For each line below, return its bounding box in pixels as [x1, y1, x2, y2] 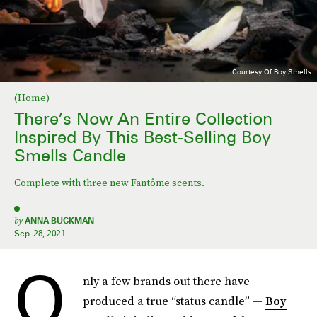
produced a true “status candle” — [83, 293, 265, 309]
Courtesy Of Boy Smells [231, 67, 311, 76]
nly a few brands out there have [83, 273, 250, 289]
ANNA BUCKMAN [25, 215, 94, 226]
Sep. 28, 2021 [14, 228, 66, 238]
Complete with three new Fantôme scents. [14, 175, 204, 190]
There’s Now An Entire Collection [14, 108, 272, 129]
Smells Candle [14, 145, 126, 166]
